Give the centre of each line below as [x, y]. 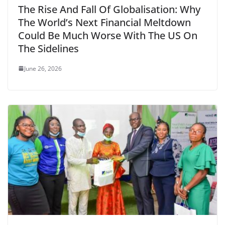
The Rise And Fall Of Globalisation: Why [109, 9]
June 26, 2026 [43, 68]
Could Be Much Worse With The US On [108, 35]
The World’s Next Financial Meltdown [104, 22]
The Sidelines [48, 48]
